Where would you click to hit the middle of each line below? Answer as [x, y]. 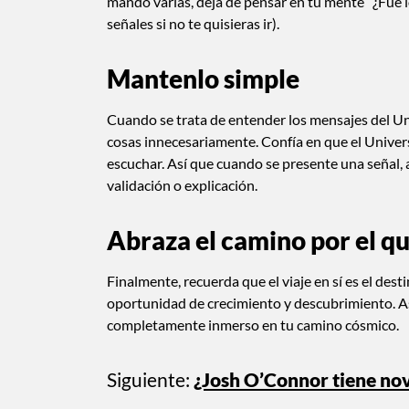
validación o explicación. [182, 184]
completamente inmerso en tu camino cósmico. [253, 324]
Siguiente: [148, 379]
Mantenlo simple [203, 78]
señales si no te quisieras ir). [194, 23]
